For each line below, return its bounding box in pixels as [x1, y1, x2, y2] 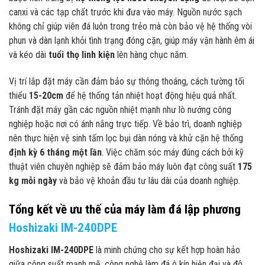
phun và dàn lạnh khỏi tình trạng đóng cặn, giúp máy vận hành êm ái [9, 34, 254, 46]
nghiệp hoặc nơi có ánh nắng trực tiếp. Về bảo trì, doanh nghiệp [9, 118, 242, 130]
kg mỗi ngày [9, 174, 57, 186]
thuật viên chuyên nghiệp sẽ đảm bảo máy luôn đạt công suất [9, 160, 238, 172]
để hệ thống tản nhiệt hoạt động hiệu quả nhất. [63, 89, 237, 101]
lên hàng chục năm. [115, 49, 188, 60]
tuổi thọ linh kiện [49, 49, 115, 60]
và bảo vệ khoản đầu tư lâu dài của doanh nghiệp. [57, 174, 240, 186]
